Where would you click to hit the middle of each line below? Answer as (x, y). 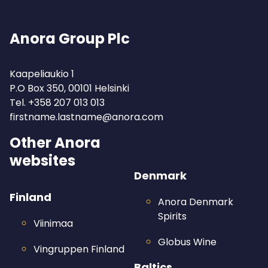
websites (42, 161)
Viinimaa (53, 223)
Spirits (172, 216)
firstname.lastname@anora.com (86, 117)
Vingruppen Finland (79, 249)
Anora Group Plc (70, 39)
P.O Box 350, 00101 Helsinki (69, 88)
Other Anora (55, 143)
